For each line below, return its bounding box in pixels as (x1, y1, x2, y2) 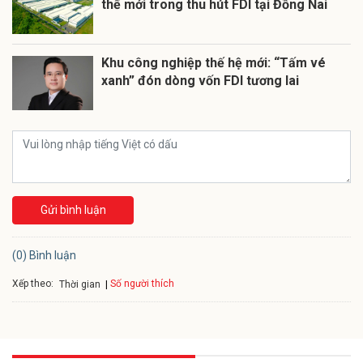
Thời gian (59, 278, 100, 290)
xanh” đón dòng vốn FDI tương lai (101, 73, 299, 89)
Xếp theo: (12, 277, 53, 289)
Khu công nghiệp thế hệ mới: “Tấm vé (101, 55, 326, 71)
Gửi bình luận (40, 203, 106, 217)
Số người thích (110, 278, 174, 290)
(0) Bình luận (12, 249, 76, 263)
